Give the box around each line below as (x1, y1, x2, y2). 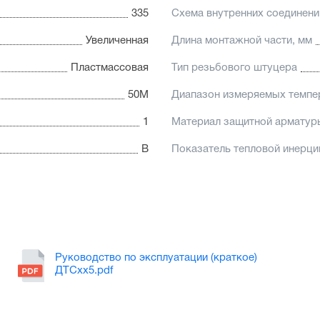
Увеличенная (86, 36, 149, 46)
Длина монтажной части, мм (171, 36, 312, 46)
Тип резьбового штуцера (171, 63, 297, 74)
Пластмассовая (71, 63, 149, 74)
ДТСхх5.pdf (54, 265, 113, 276)
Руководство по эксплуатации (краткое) (54, 252, 257, 263)
